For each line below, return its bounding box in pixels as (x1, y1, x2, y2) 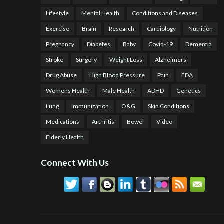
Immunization (71, 102, 109, 110)
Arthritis (92, 118, 114, 126)
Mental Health (81, 9, 119, 17)
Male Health (102, 87, 135, 95)
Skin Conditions (148, 102, 189, 110)
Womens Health (46, 87, 90, 95)
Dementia (185, 40, 212, 48)
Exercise (46, 25, 69, 33)
